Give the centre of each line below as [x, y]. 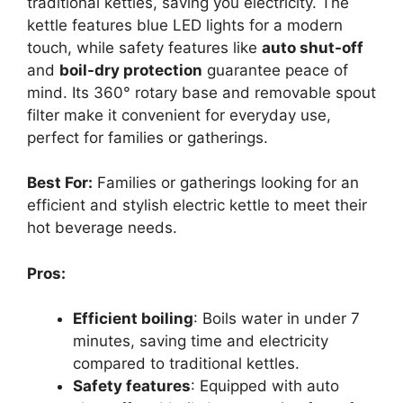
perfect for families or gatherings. [148, 137]
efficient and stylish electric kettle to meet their [197, 206]
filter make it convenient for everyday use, [179, 115]
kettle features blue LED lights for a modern [185, 25]
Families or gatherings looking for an [226, 183]
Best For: [60, 183]
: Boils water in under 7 [277, 319]
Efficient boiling [133, 319]
